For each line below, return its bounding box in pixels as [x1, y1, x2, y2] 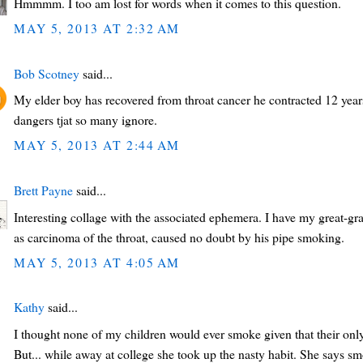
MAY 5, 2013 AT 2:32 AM [14, 19, 181, 37]
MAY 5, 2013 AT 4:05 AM [14, 253, 181, 271]
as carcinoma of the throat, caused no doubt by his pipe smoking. [14, 228, 345, 246]
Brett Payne [14, 181, 74, 199]
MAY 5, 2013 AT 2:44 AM [14, 136, 181, 154]
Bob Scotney [14, 64, 80, 82]
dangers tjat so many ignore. [14, 111, 158, 129]
